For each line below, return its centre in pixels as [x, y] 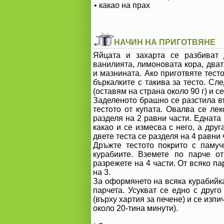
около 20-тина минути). [135, 208]
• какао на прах [122, 5]
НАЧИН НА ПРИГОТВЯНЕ [165, 42]
